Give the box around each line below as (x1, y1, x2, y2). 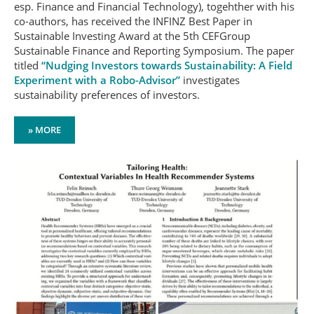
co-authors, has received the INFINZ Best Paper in (14, 14, 252, 28)
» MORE (28, 123, 61, 136)
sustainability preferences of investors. (14, 88, 200, 102)
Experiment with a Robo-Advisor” (14, 73, 180, 87)
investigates (180, 73, 240, 87)
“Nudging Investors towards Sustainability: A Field (41, 58, 292, 72)
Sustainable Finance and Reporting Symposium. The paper (14, 43, 294, 57)
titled (14, 58, 41, 72)
